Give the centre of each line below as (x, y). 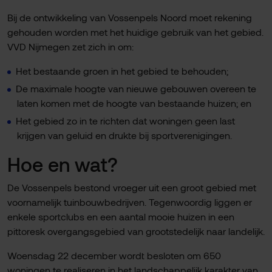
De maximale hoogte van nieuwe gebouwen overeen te (136, 89)
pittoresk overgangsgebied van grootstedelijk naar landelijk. (136, 231)
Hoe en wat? (63, 164)
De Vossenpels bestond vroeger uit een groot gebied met (132, 188)
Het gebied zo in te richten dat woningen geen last (125, 121)
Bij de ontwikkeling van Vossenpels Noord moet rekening (130, 18)
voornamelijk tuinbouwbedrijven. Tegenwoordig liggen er (130, 202)
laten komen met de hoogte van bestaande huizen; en (134, 103)
